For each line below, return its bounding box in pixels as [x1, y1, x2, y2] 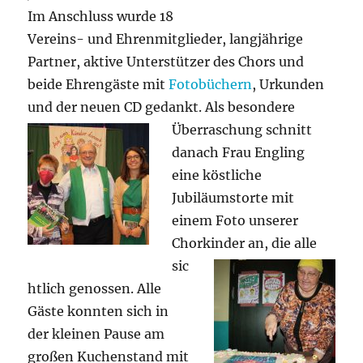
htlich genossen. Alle [28, 280, 162, 297]
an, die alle [248, 234, 318, 251]
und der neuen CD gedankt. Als [28, 98, 228, 115]
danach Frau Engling [172, 143, 305, 160]
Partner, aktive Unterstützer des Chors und [28, 53, 305, 70]
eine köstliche [172, 166, 263, 183]
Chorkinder [172, 234, 249, 251]
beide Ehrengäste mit [28, 75, 169, 92]
